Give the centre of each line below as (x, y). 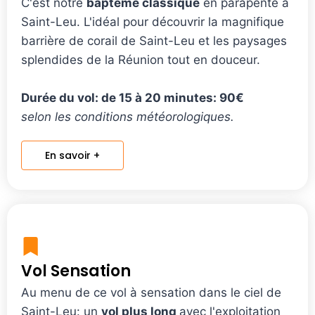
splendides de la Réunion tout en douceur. (141, 59)
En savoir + (72, 155)
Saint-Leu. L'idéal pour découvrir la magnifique (153, 21)
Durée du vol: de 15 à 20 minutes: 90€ (133, 97)
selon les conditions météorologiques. (128, 116)
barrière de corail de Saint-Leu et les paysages (154, 40)
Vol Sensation (76, 271)
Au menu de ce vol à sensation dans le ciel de (151, 292)
